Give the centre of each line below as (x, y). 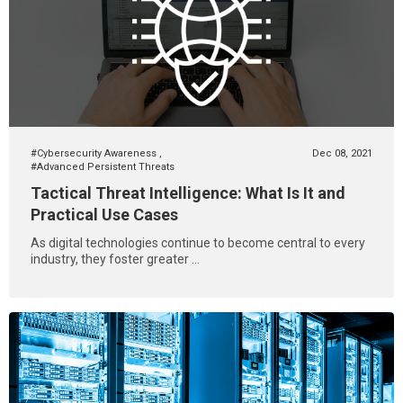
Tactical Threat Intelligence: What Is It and (188, 193)
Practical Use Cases (104, 215)
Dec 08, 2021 (342, 153)
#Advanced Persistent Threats (103, 167)
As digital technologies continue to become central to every (198, 243)
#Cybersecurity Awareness (95, 153)
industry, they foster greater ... (115, 259)
